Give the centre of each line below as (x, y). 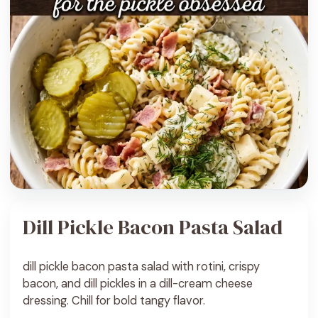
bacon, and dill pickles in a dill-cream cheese (138, 283)
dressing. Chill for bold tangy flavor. (114, 300)
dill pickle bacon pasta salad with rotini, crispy (141, 266)
